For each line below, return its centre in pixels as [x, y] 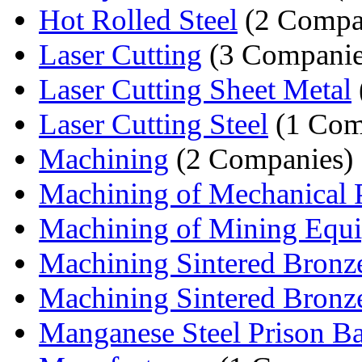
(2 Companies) [261, 158]
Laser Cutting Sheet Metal [195, 89]
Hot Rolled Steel [138, 19]
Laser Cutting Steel [154, 124]
